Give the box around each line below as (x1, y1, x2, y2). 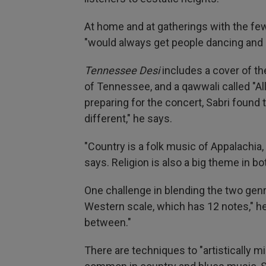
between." (84, 216, 131, 229)
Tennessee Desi (84, 64, 162, 77)
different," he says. (84, 112, 172, 125)
